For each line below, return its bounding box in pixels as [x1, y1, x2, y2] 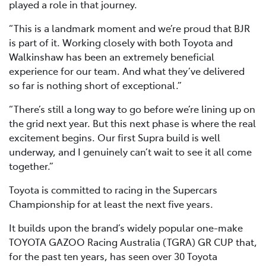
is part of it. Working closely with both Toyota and [9, 36, 233, 49]
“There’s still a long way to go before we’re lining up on [9, 102, 255, 116]
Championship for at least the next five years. [9, 197, 213, 211]
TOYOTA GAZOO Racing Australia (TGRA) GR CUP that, [9, 235, 257, 249]
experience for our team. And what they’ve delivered [9, 64, 245, 78]
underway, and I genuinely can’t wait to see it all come [9, 145, 252, 159]
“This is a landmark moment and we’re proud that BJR [9, 21, 250, 35]
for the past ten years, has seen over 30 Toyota [9, 249, 217, 263]
